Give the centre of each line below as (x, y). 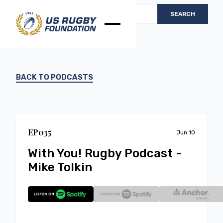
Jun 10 (186, 132)
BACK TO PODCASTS (55, 77)
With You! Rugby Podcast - (105, 153)
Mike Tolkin (60, 167)
